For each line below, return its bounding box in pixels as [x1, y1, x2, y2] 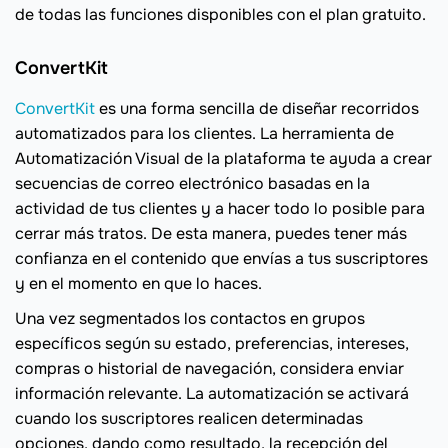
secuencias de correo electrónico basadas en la [15, 173, 370, 195]
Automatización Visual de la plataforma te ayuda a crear [15, 148, 432, 170]
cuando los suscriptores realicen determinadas [15, 408, 363, 430]
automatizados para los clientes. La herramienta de [15, 123, 394, 145]
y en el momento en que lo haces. [15, 273, 262, 295]
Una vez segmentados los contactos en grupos [15, 308, 365, 330]
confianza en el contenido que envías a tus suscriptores [15, 248, 428, 270]
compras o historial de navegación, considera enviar [15, 358, 404, 380]
